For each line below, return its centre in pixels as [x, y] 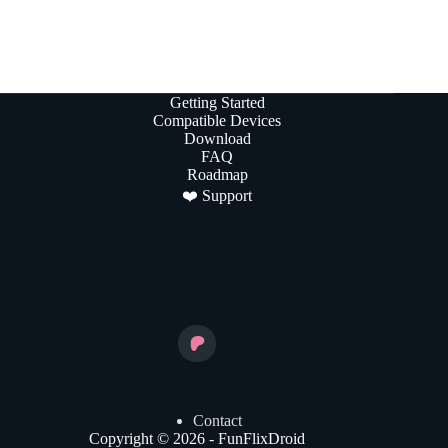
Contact [217, 420]
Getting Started [217, 102]
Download [217, 138]
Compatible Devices [217, 120]
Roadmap [217, 174]
